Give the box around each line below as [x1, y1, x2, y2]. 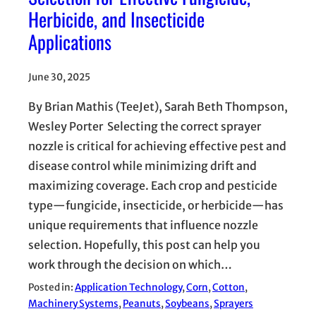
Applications [28, 28, 116, 56]
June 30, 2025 [28, 71, 90, 83]
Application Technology [75, 281, 182, 293]
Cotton [212, 281, 245, 293]
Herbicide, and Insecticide [28, 5, 205, 34]
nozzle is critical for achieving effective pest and [28, 138, 286, 153]
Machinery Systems [28, 297, 119, 310]
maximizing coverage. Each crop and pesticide [28, 178, 277, 193]
